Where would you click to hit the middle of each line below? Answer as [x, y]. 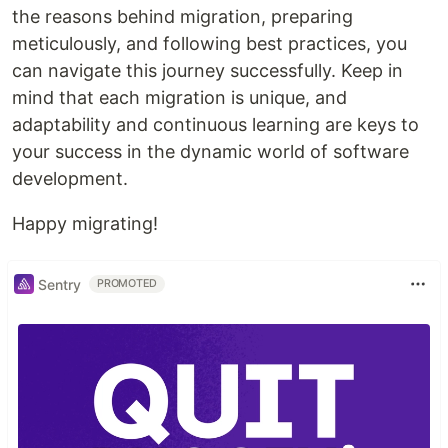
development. [70, 179]
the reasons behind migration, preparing [182, 17]
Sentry [59, 284]
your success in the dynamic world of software [210, 152]
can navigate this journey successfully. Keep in [207, 71]
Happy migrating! [85, 224]
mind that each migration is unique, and [179, 98]
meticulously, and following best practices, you [209, 44]
